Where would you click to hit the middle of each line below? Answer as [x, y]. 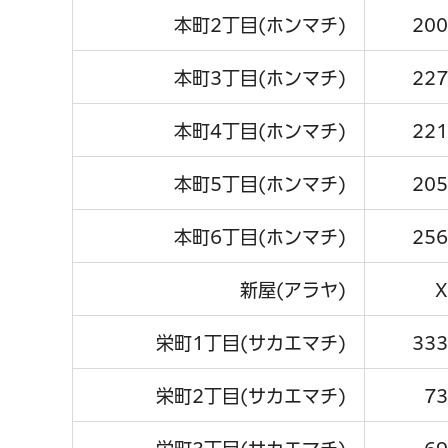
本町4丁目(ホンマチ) [260, 130]
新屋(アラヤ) [293, 289]
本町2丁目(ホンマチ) [260, 24]
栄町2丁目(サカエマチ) [251, 395]
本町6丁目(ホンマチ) [260, 236]
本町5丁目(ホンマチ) [260, 183]
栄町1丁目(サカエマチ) [251, 342]
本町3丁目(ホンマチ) [260, 77]
